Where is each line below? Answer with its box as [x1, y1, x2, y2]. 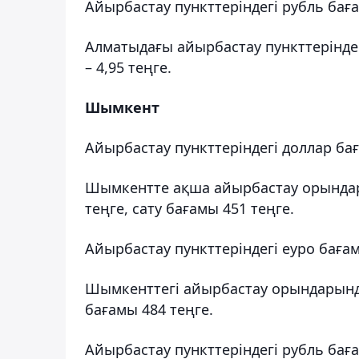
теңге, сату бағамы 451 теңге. [85, 198, 294, 218]
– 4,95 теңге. [85, 57, 171, 77]
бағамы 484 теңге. [85, 299, 213, 319]
